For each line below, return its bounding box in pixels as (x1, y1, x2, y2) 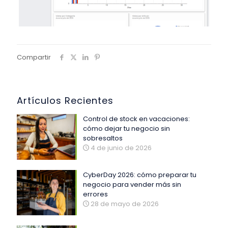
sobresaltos (82, 133, 123, 144)
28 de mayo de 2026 (90, 198, 159, 209)
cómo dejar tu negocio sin (82, 124, 170, 134)
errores (82, 189, 108, 199)
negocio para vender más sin (82, 179, 181, 189)
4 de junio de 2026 (90, 143, 152, 153)
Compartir (17, 52, 51, 63)
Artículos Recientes (17, 94, 113, 107)
